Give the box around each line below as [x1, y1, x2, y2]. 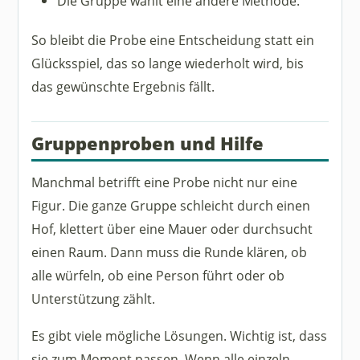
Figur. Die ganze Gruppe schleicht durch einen [31, 195, 311, 215]
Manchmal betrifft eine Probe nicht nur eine [31, 172, 298, 191]
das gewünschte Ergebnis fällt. [31, 76, 215, 96]
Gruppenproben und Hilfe [31, 131, 264, 155]
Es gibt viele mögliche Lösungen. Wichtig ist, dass [31, 325, 328, 345]
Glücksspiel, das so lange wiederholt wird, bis [31, 53, 305, 72]
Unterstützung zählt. [31, 288, 156, 308]
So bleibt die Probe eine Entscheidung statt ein [31, 30, 315, 49]
